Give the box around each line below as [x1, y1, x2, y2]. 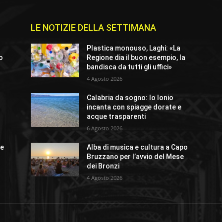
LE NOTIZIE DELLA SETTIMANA [31, 22, 156, 33]
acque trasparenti [87, 112, 146, 121]
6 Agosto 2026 [87, 124, 123, 132]
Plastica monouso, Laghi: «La [87, 44, 181, 53]
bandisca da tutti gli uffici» [87, 63, 172, 71]
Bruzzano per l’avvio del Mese [87, 153, 184, 161]
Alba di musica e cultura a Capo [87, 143, 188, 152]
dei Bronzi [87, 162, 120, 170]
